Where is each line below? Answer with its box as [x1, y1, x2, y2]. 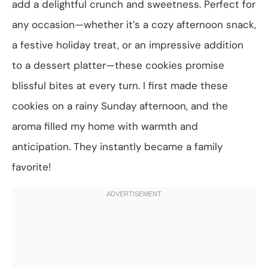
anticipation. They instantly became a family [12, 139, 223, 153]
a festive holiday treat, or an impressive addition [12, 38, 243, 51]
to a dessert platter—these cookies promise [12, 58, 224, 72]
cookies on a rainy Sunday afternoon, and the [12, 99, 228, 112]
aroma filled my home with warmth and [12, 119, 198, 133]
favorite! [12, 160, 51, 173]
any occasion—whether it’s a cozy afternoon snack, [12, 17, 256, 31]
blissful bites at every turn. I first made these [12, 78, 228, 92]
